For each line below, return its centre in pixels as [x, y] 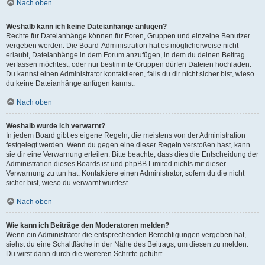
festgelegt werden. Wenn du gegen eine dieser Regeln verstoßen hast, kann [128, 145]
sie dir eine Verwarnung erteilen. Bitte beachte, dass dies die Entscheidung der [132, 154]
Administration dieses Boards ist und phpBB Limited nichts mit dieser [116, 164]
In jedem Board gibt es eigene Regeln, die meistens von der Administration [126, 135]
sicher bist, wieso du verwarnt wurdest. [68, 183]
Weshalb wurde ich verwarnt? [56, 126]
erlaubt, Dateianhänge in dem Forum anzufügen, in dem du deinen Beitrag [125, 55]
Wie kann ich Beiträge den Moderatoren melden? [88, 225]
